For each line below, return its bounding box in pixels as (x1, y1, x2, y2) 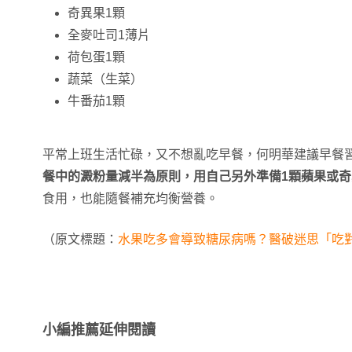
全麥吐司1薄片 (68, 28, 150, 42)
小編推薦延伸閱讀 (42, 322, 156, 338)
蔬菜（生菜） (68, 72, 143, 86)
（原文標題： (42, 233, 118, 246)
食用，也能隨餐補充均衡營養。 (42, 192, 218, 205)
